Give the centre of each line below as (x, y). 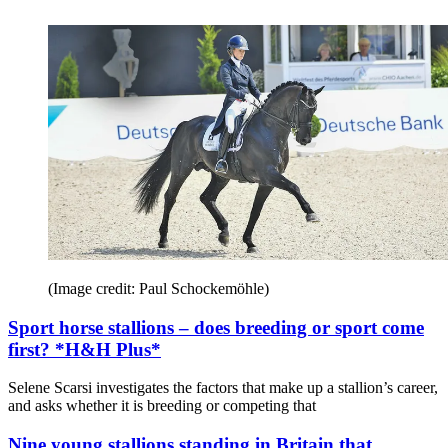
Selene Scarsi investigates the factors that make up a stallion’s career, (223, 388)
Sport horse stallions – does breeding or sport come (216, 327)
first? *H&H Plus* (84, 349)
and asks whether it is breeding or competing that (162, 406)
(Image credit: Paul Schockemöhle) (158, 288)
